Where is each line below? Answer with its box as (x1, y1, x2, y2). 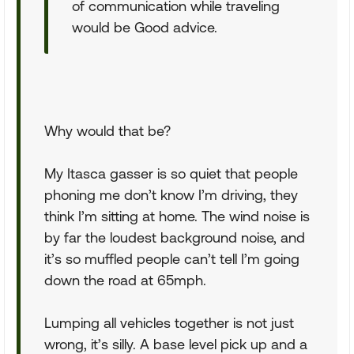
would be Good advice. (72, 19, 217, 36)
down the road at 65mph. (44, 272, 206, 288)
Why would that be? (44, 122, 171, 139)
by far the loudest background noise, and (44, 229, 305, 246)
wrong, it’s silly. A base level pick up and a (44, 336, 307, 352)
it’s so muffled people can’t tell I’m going (44, 250, 299, 267)
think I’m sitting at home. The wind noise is (44, 208, 310, 224)
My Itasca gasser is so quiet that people (44, 165, 298, 182)
